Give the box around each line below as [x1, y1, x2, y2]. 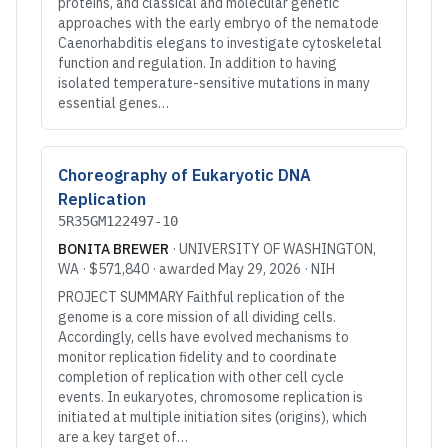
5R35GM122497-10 [58, 213, 178, 229]
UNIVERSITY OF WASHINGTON [179, 240, 373, 258]
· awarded [149, 260, 218, 278]
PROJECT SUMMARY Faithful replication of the [58, 288, 345, 306]
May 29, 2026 [218, 260, 301, 278]
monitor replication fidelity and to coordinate [58, 348, 337, 366]
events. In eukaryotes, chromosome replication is [58, 388, 363, 406]
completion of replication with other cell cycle [58, 368, 344, 386]
